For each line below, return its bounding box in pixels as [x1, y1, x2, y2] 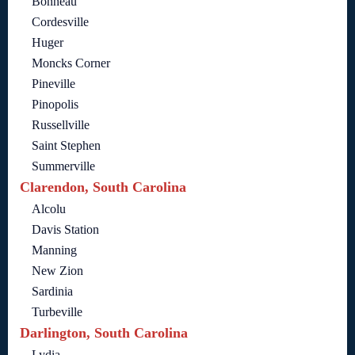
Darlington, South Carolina [20, 325, 188, 342]
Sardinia [32, 284, 73, 299]
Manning [32, 243, 77, 258]
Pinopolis [32, 97, 78, 112]
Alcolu [32, 202, 66, 216]
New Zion [32, 264, 83, 278]
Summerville [32, 159, 95, 174]
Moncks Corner [32, 56, 110, 71]
